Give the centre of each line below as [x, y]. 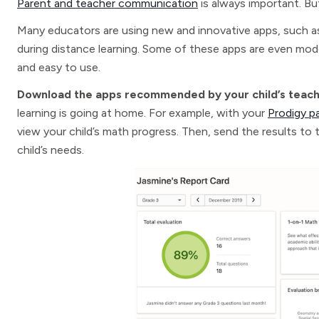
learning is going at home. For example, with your [142, 113]
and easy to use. [59, 67]
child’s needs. [51, 150]
